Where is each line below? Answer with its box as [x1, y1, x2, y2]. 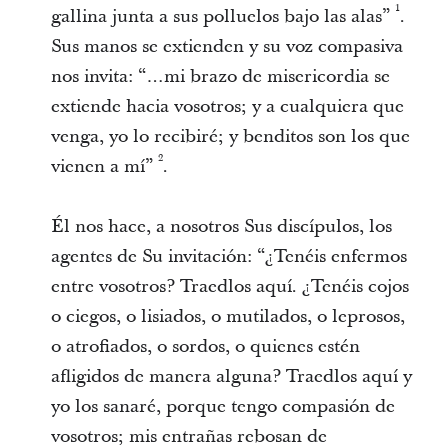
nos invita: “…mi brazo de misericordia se [50, 64, 390, 89]
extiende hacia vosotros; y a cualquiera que [50, 94, 404, 119]
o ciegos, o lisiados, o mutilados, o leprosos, [50, 304, 405, 329]
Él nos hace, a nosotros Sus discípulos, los [50, 214, 392, 239]
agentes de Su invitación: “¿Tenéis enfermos [50, 244, 407, 269]
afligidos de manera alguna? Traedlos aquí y [50, 364, 412, 389]
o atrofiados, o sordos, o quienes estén [50, 334, 360, 359]
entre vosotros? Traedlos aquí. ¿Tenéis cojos [50, 274, 409, 299]
